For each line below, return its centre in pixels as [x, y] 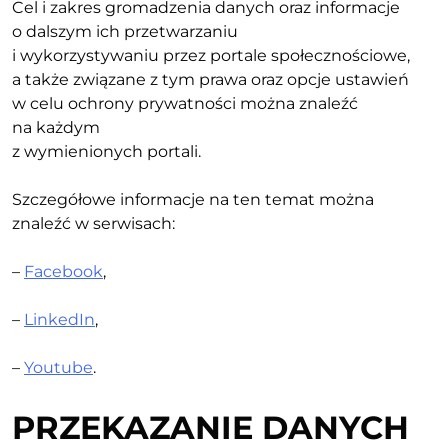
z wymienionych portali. [106, 151]
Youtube [58, 367]
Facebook [63, 271]
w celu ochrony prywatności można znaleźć [185, 103]
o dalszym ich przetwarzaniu [125, 31]
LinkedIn [59, 319]
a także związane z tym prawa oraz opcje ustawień [210, 79]
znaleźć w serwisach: [93, 223]
